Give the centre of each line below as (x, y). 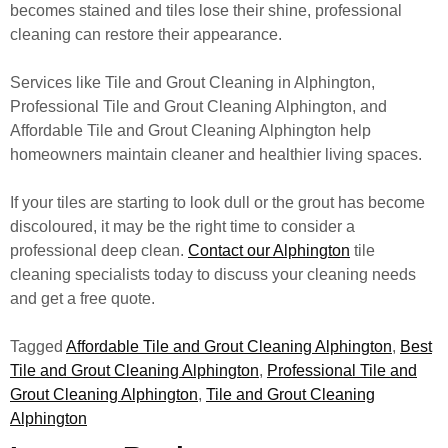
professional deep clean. (99, 250)
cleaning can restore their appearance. (146, 34)
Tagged (38, 346)
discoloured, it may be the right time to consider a (182, 226)
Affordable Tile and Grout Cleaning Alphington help (190, 130)
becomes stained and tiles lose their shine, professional (206, 10)
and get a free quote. (82, 298)
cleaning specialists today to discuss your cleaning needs (213, 274)
